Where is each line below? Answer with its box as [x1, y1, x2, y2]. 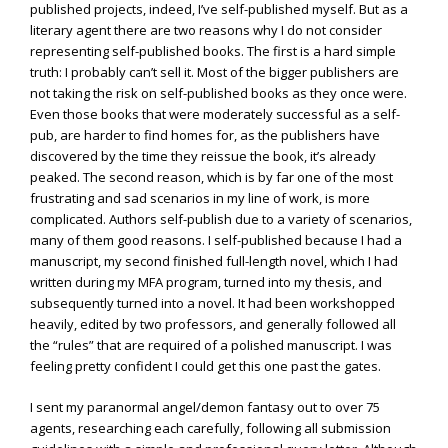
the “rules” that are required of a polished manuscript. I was [30, 336, 392, 355]
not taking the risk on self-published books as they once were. [30, 84, 407, 103]
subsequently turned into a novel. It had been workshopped [30, 294, 395, 313]
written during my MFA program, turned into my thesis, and [30, 273, 382, 292]
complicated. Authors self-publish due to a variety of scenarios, [30, 210, 412, 229]
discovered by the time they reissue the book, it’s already [30, 147, 376, 166]
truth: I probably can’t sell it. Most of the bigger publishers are [30, 63, 399, 82]
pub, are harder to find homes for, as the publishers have [30, 126, 380, 145]
